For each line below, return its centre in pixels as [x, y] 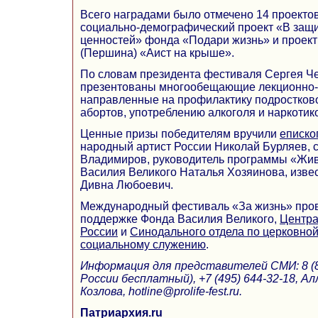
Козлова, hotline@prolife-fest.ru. [161, 291]
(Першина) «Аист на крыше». [157, 53]
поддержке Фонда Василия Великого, [180, 219]
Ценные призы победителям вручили [180, 133]
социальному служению [143, 244]
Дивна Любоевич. [127, 185]
